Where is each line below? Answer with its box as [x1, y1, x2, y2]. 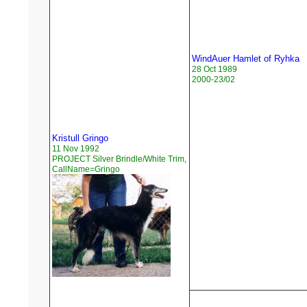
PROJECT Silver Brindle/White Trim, [52, 154, 186, 164]
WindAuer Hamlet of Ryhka [192, 53, 299, 64]
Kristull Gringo [52, 133, 108, 144]
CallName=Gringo [52, 164, 120, 175]
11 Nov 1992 [52, 144, 99, 154]
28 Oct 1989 [192, 64, 237, 75]
